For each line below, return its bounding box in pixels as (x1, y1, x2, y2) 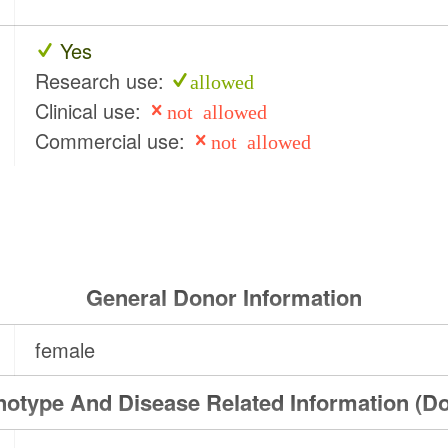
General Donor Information (85, 281, 362, 314)
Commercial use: (35, 126, 192, 156)
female (35, 335, 96, 365)
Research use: (35, 66, 171, 96)
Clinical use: (35, 96, 148, 126)
